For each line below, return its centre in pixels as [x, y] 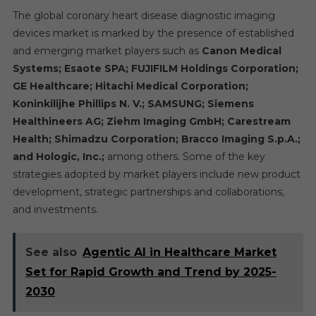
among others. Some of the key [186, 157]
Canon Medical [240, 51]
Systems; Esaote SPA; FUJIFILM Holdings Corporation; [155, 69]
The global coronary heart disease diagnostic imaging [144, 16]
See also [51, 253]
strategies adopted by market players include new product [156, 175]
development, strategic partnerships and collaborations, [148, 192]
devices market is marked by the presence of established [153, 34]
